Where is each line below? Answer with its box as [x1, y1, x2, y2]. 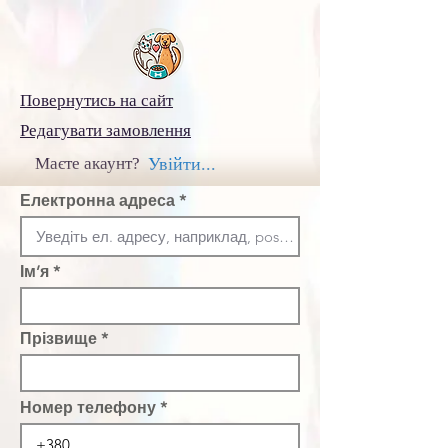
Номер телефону [20, 398, 156, 417]
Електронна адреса [20, 191, 175, 210]
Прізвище [20, 329, 97, 348]
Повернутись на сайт [20, 91, 173, 110]
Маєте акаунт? [35, 154, 140, 173]
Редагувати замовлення [20, 121, 191, 140]
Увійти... [148, 154, 216, 174]
